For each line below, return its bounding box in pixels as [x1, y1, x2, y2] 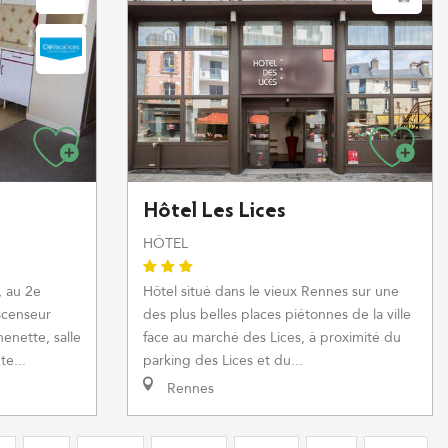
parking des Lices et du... [143, 351, 303, 370]
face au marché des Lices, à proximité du [143, 328, 401, 347]
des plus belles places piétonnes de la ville [143, 305, 411, 324]
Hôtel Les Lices [143, 201, 286, 223]
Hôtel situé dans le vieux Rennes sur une [143, 282, 399, 301]
